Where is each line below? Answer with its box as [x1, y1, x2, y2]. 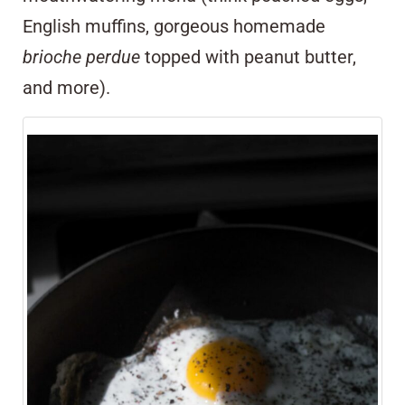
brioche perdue [23, 45, 145, 68]
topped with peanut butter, [145, 45, 356, 68]
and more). [23, 76, 110, 99]
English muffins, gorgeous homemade [23, 14, 325, 37]
